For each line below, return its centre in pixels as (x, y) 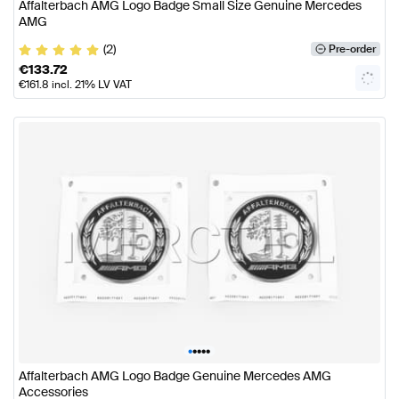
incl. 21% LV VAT (90, 85)
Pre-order (352, 49)
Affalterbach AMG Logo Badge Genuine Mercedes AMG (175, 375)
